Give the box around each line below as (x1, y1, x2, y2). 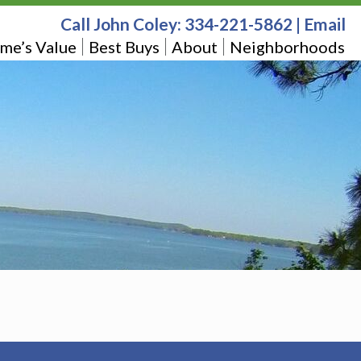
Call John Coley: (60, 14, 185, 34)
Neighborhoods (229, 37, 345, 56)
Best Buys (88, 37, 160, 56)
